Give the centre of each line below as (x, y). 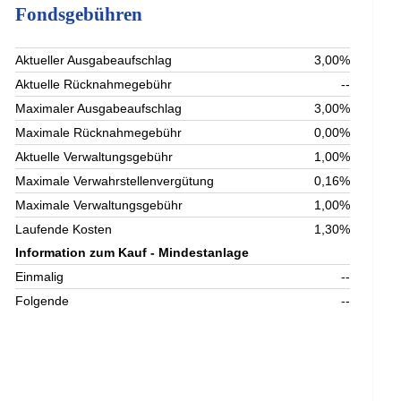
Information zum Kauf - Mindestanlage (132, 253)
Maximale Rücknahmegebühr (99, 133)
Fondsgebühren (79, 14)
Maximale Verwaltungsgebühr (99, 205)
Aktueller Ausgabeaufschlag (94, 60)
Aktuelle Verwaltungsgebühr (94, 157)
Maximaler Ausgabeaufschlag (99, 109)
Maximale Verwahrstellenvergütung (115, 181)
